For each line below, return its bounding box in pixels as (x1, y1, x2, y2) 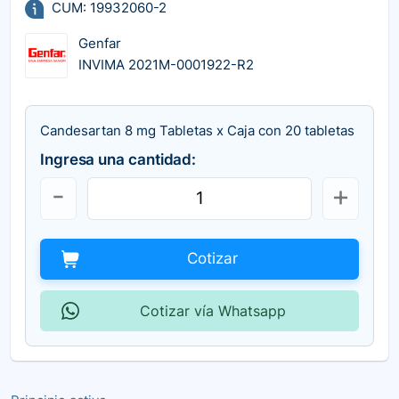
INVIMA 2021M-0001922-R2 (78, 56, 254, 74)
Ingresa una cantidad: (40, 150, 197, 168)
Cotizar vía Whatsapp (139, 301, 286, 320)
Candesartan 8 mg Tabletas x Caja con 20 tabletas (40, 121, 354, 139)
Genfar (78, 35, 121, 53)
